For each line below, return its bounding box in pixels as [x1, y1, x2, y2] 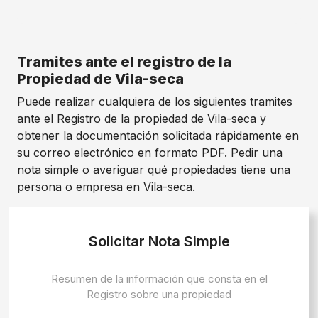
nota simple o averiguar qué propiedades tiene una [17, 163, 290, 177]
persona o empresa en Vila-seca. [17, 180, 195, 194]
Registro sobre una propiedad [87, 287, 231, 301]
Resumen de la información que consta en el [50, 272, 268, 285]
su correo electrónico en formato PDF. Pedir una [17, 146, 283, 160]
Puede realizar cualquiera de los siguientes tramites [17, 94, 292, 109]
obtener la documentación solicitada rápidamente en [17, 128, 299, 143]
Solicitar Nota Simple [88, 233, 230, 250]
